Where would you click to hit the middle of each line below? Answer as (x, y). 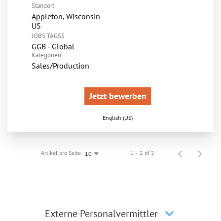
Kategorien (46, 55)
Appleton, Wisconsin (66, 17)
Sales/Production (60, 66)
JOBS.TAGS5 (48, 36)
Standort (43, 6)
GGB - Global (53, 47)
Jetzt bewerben (118, 96)
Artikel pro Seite (61, 153)
